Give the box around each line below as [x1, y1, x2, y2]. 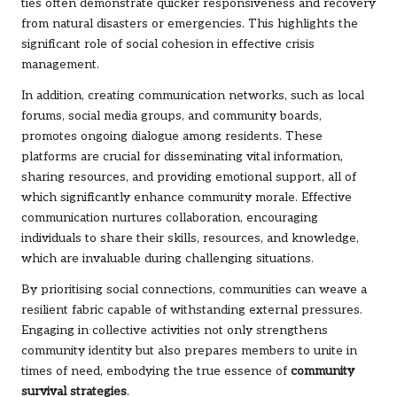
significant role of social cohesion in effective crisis [21, 36, 315, 51]
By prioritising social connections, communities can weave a [21, 282, 367, 297]
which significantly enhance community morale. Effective [21, 190, 352, 205]
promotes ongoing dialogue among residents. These [21, 128, 323, 144]
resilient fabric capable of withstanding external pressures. [21, 302, 362, 317]
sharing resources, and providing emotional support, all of [21, 169, 356, 184]
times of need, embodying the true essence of [21, 363, 291, 378]
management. [21, 57, 99, 72]
